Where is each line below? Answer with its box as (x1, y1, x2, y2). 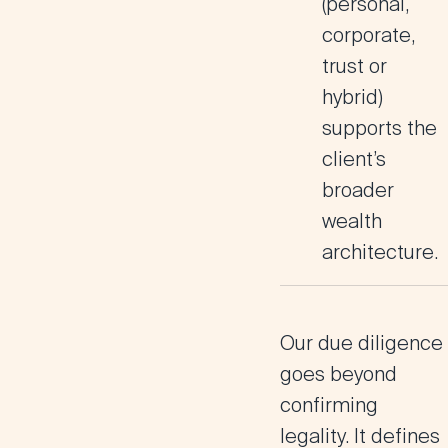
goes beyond (280, 361, 397, 387)
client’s (322, 146, 386, 172)
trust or (322, 53, 387, 79)
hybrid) (322, 84, 383, 110)
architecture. (322, 239, 438, 265)
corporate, (322, 22, 415, 48)
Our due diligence (280, 330, 443, 356)
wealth (322, 208, 382, 234)
